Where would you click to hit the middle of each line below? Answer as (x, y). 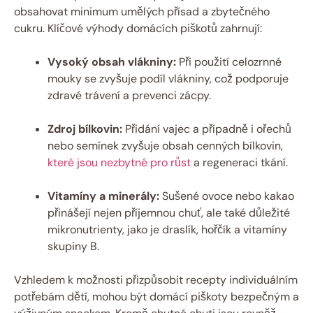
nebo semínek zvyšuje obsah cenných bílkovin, (165, 145)
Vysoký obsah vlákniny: (112, 61)
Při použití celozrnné (229, 61)
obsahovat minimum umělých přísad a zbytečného (142, 11)
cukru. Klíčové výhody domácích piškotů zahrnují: (138, 28)
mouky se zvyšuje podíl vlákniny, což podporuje (168, 78)
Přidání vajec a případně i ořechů (207, 129)
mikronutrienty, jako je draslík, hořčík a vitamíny (167, 229)
